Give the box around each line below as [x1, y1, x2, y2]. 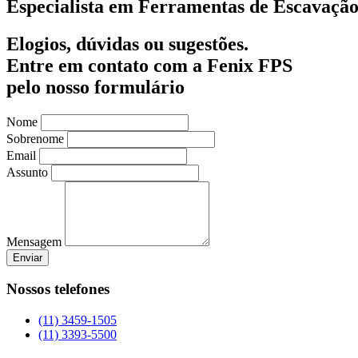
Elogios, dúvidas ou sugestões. [6, 33, 249, 54]
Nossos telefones [6, 280, 109, 298]
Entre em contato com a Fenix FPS [6, 54, 292, 76]
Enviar [13, 251, 42, 264]
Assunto [6, 165, 48, 179]
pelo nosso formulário [6, 76, 185, 97]
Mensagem [6, 234, 62, 249]
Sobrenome [6, 131, 64, 145]
